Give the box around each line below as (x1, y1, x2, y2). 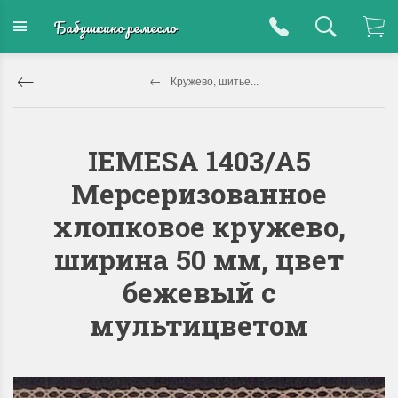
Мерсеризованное (71, 175, 327, 211)
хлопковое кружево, (52, 208, 346, 244)
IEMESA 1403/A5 (87, 142, 311, 179)
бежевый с (123, 274, 275, 310)
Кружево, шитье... (170, 73, 259, 88)
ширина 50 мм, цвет (54, 241, 344, 277)
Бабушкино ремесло (53, 14, 176, 39)
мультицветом (90, 306, 308, 343)
